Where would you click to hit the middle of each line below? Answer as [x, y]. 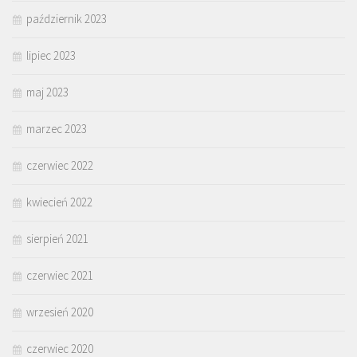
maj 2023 [47, 92]
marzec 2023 [57, 129]
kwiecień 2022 [59, 202]
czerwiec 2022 [60, 166]
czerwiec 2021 [60, 276]
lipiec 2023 [51, 56]
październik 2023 [67, 19]
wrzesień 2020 [60, 312]
